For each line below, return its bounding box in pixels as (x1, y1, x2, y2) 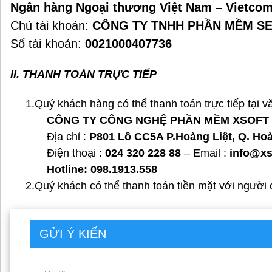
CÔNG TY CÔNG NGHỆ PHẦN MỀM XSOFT (10, 114, 269, 126)
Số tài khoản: (10, 37, 85, 50)
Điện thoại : (10, 147, 105, 159)
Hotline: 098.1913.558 (10, 163, 157, 175)
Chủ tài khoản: (10, 19, 92, 32)
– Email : (181, 147, 229, 159)
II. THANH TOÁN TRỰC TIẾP (10, 68, 157, 80)
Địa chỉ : (10, 131, 89, 143)
